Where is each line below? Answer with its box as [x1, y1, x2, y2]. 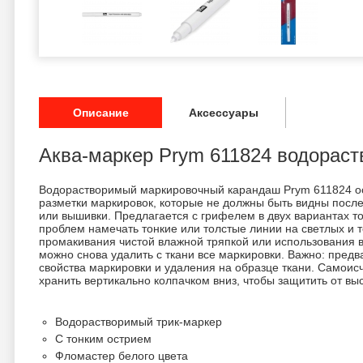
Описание [72, 106, 129, 119]
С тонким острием [55, 332, 152, 345]
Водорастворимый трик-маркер [55, 315, 222, 328]
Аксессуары [188, 106, 258, 119]
